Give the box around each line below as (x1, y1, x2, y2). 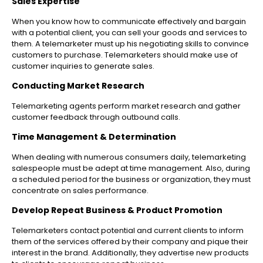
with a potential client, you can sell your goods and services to (12, 27, 247, 39)
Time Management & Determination (12, 131, 176, 143)
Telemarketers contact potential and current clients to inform (12, 225, 244, 237)
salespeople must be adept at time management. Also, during (12, 163, 250, 174)
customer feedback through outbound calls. (12, 112, 180, 123)
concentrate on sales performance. (12, 185, 149, 197)
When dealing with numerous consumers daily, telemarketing (12, 151, 246, 163)
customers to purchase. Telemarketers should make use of (12, 49, 238, 61)
